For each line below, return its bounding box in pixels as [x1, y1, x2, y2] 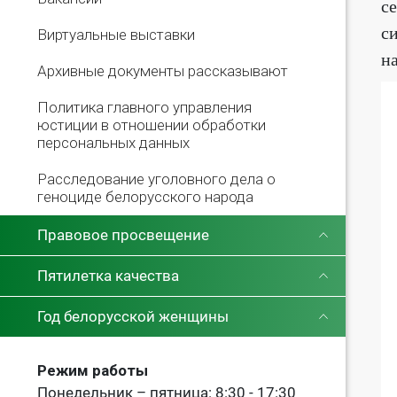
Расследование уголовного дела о [37, 169, 276, 188]
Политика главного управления [37, 97, 252, 116]
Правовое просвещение [37, 225, 209, 244]
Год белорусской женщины [37, 307, 229, 325]
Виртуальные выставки [37, 25, 195, 43]
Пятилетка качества [37, 266, 179, 284]
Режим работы [37, 361, 148, 379]
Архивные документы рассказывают [37, 61, 288, 80]
